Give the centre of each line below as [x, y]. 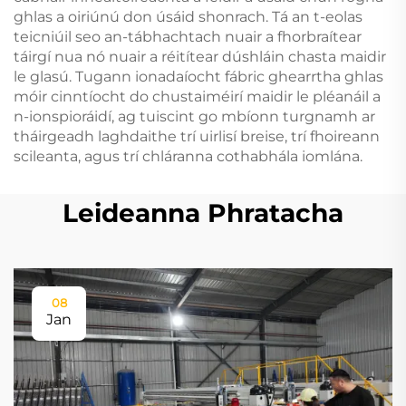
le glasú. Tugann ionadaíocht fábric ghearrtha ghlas [198, 76]
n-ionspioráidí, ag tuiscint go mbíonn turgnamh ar [194, 116]
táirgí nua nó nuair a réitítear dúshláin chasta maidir [200, 56]
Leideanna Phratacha [203, 213]
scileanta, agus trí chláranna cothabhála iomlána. [188, 156]
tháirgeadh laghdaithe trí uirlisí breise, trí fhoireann [197, 136]
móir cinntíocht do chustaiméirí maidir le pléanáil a [197, 96]
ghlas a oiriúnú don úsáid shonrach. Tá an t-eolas [188, 16]
